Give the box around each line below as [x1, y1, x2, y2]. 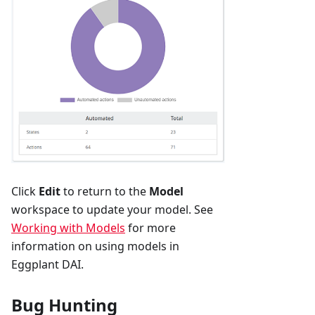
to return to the [60, 183, 149, 199]
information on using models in [11, 238, 179, 254]
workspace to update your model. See [11, 201, 213, 217]
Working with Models [11, 219, 125, 236]
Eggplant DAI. [11, 256, 84, 272]
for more [125, 219, 176, 236]
